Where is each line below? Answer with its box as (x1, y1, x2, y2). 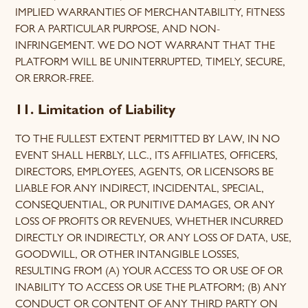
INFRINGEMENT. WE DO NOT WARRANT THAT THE (15, 41, 276, 52)
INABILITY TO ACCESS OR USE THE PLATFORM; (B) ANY (15, 283, 287, 294)
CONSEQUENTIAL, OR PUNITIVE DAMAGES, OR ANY (15, 201, 276, 212)
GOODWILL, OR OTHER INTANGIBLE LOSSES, (15, 250, 240, 261)
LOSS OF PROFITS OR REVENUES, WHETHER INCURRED (15, 217, 284, 228)
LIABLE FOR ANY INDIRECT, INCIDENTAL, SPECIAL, (15, 184, 265, 195)
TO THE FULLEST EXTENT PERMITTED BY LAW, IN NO (15, 135, 280, 146)
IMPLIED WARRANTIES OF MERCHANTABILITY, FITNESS (15, 8, 285, 19)
